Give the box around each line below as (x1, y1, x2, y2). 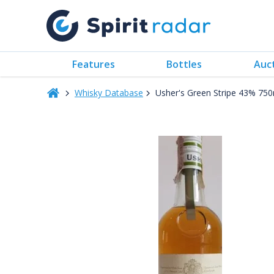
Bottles (166, 57, 202, 71)
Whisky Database (75, 87, 143, 98)
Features (72, 57, 116, 71)
